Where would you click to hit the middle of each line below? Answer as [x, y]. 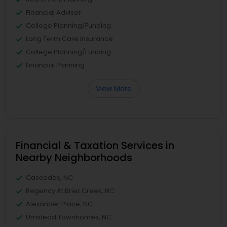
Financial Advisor [53, 12]
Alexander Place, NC [59, 204]
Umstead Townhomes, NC [69, 217]
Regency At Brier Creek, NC [70, 191]
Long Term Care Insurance [69, 39]
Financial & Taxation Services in [95, 145]
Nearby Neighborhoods [74, 157]
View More [113, 88]
